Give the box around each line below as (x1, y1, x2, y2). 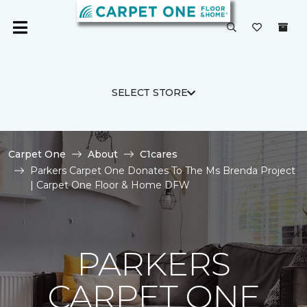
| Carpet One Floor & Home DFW (30, 179, 190, 191)
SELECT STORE (111, 86, 188, 99)
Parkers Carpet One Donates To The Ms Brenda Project (30, 164, 295, 177)
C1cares (140, 148, 177, 160)
